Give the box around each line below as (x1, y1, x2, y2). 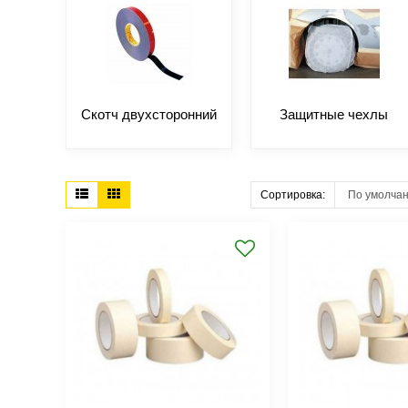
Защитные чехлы (280, 107, 389, 122)
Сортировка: (260, 189, 326, 201)
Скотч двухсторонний (81, 107, 218, 122)
